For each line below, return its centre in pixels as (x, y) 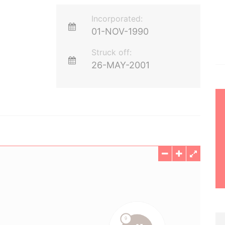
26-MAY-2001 (121, 65)
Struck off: (112, 52)
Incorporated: (117, 19)
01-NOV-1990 (120, 31)
